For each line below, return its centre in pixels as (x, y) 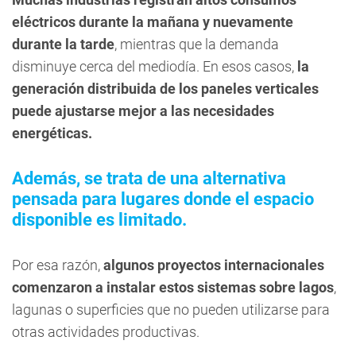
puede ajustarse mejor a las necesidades (143, 111)
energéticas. (52, 133)
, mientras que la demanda (197, 44)
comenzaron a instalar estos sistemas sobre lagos (173, 287)
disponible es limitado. (99, 220)
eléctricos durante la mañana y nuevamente (153, 22)
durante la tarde (63, 44)
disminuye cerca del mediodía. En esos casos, (155, 66)
